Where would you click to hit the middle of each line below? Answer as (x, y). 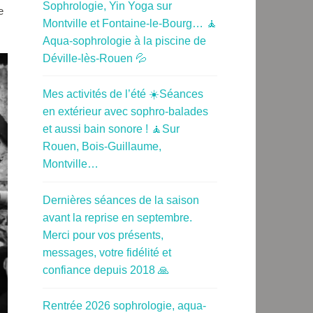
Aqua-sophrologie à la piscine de (124, 41)
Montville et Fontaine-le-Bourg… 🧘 (130, 23)
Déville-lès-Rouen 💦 (95, 58)
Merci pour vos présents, (103, 235)
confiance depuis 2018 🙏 (106, 270)
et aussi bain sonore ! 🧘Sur (111, 129)
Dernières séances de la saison (121, 200)
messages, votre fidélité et (107, 252)
